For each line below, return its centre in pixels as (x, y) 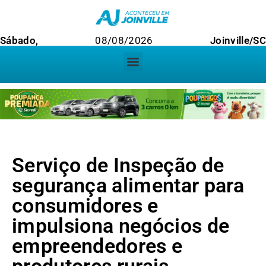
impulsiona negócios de (121, 226)
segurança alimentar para (128, 186)
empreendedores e (97, 246)
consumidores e (85, 206)
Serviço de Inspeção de (118, 165)
